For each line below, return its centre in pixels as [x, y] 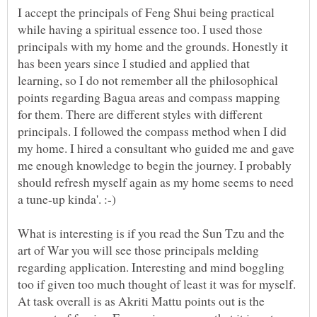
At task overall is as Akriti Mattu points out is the [141, 301]
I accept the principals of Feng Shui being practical [146, 12]
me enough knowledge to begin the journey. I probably [155, 165]
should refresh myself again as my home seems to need [156, 182]
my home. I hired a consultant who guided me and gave [156, 148]
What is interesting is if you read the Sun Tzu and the [151, 233]
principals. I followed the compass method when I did [152, 131]
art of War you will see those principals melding [138, 250]
